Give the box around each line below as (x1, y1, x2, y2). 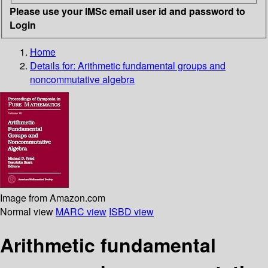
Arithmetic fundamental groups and (78, 58, 226, 72)
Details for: (30, 58, 78, 72)
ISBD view (109, 204, 154, 218)
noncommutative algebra (30, 72, 135, 86)
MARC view (56, 204, 106, 218)
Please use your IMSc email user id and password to (10, 4, 245, 18)
